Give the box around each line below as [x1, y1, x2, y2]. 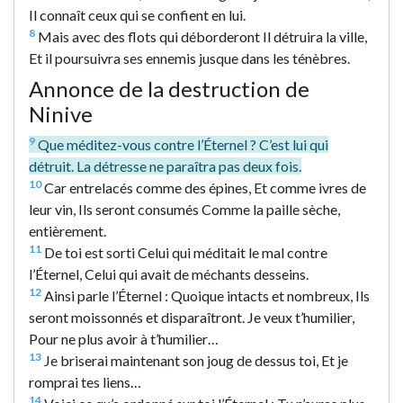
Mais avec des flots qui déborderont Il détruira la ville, [35, 27, 367, 45]
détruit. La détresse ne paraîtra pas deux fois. [29, 157, 301, 175]
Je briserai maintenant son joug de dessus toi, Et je [41, 351, 348, 369]
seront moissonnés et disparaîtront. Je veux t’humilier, [29, 308, 354, 326]
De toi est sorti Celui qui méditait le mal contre [41, 243, 327, 261]
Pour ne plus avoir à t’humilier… [29, 329, 219, 347]
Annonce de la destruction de [29, 75, 309, 102]
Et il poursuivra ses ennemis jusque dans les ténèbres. [29, 49, 350, 67]
